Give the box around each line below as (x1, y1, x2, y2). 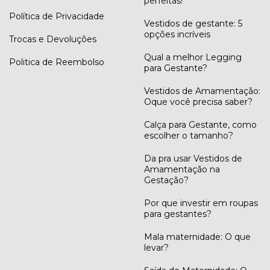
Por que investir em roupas (144, 197, 258, 209)
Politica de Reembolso (9, 56, 104, 67)
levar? (144, 242, 169, 253)
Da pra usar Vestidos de (144, 152, 242, 164)
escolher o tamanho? (144, 130, 233, 141)
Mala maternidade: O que (144, 231, 251, 242)
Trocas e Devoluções (9, 33, 96, 45)
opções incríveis (144, 28, 210, 40)
